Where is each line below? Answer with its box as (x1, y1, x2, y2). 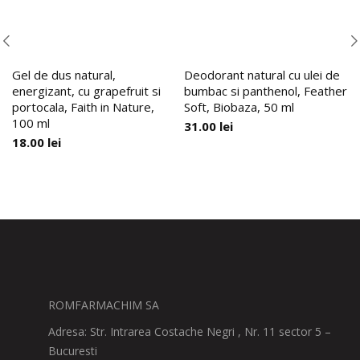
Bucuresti (48, 343, 97, 358)
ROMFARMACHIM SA (48, 297, 159, 313)
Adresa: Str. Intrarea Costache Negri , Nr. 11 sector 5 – (48, 324, 331, 339)
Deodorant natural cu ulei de (184, 67, 340, 83)
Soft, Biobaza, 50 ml (184, 99, 294, 115)
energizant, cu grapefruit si (12, 83, 161, 99)
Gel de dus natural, (12, 67, 116, 83)
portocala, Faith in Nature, (12, 99, 154, 115)
